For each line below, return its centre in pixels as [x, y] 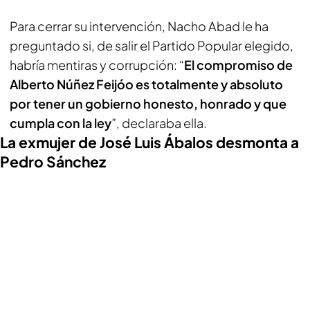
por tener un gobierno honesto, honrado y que [148, 103]
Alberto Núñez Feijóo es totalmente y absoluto [146, 84]
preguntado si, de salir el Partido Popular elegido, [152, 45]
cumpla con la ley [61, 123]
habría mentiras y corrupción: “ [97, 65]
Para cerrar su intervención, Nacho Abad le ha [139, 26]
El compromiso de [238, 65]
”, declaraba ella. [159, 123]
